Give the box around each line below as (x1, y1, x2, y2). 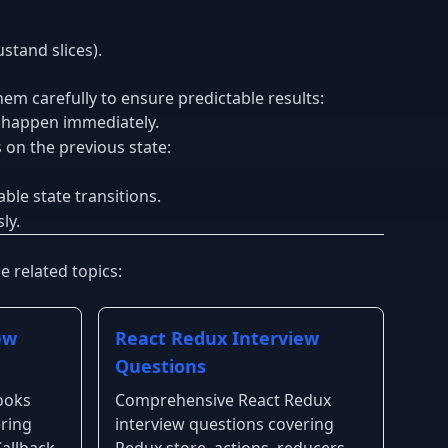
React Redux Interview (115, 325, 319, 350)
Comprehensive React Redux (115, 388, 331, 411)
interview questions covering (115, 412, 334, 435)
